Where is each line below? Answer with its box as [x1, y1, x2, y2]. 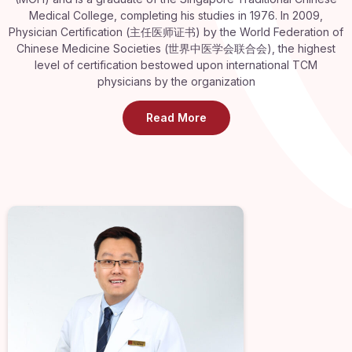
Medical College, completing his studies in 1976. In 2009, [29, 8, 323, 22]
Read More [145, 110, 207, 124]
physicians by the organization [97, 74, 255, 88]
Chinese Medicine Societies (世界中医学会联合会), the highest [16, 41, 335, 55]
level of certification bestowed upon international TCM [35, 57, 317, 71]
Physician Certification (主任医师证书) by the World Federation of [9, 24, 343, 38]
